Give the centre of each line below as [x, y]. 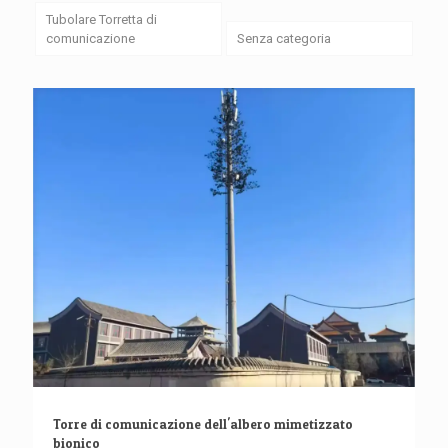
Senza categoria [283, 39]
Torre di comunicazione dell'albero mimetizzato [203, 423]
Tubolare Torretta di [101, 20]
